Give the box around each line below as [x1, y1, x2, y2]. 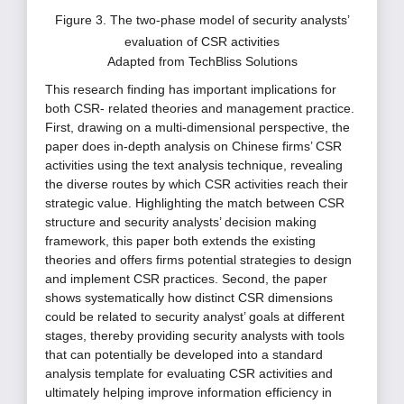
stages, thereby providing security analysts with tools [45, 327, 344, 343]
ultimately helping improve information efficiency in [45, 384, 332, 399]
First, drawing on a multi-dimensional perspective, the [45, 119, 350, 134]
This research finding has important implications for [45, 81, 336, 96]
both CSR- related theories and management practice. [45, 100, 354, 115]
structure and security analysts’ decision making [45, 214, 317, 229]
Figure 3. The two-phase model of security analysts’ [54, 12, 350, 27]
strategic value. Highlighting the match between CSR [45, 195, 344, 210]
